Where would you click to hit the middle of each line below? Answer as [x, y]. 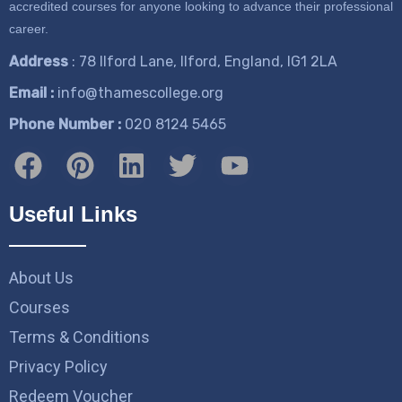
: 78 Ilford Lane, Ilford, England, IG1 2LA [205, 62]
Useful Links [73, 214]
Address [40, 62]
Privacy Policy [58, 366]
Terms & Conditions [79, 336]
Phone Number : [65, 125]
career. [29, 29]
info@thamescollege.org [140, 93]
